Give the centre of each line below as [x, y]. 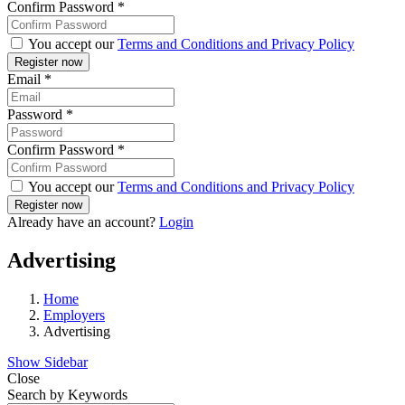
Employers [74, 315]
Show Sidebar [47, 362]
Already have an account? [83, 222]
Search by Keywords [67, 394]
